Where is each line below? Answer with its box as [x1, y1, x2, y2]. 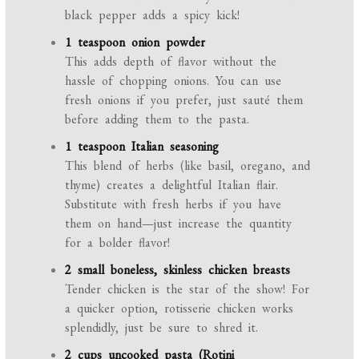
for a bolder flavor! [65, 234, 171, 252]
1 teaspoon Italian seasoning [65, 138, 220, 155]
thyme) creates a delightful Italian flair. [65, 176, 279, 194]
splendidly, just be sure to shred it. [65, 319, 259, 337]
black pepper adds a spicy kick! [65, 6, 240, 24]
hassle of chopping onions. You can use [65, 72, 282, 90]
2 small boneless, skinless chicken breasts [65, 261, 291, 279]
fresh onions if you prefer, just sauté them [65, 91, 304, 109]
